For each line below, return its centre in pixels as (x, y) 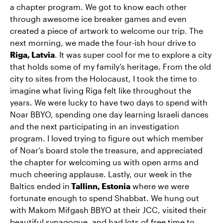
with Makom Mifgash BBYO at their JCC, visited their (108, 210)
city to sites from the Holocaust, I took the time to (104, 79)
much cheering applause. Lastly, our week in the (101, 174)
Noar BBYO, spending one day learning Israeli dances (109, 114)
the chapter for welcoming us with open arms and (104, 162)
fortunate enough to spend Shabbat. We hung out (105, 198)
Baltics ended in (40, 186)
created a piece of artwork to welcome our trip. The (107, 31)
